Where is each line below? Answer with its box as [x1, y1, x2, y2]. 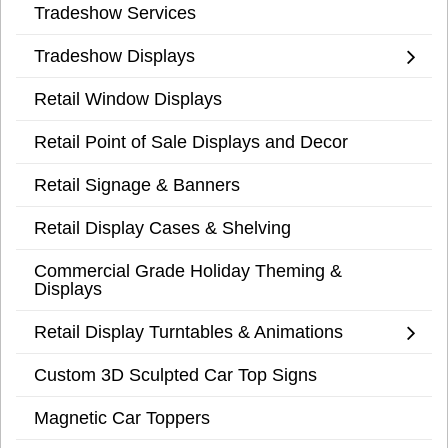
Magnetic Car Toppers [34, 407, 210, 429]
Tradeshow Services [34, 2, 196, 24]
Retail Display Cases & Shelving [34, 217, 291, 239]
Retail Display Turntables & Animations [34, 321, 343, 343]
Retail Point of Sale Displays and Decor [34, 131, 348, 153]
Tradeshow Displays [34, 45, 195, 67]
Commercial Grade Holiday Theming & [34, 260, 342, 282]
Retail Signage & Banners [34, 174, 240, 196]
